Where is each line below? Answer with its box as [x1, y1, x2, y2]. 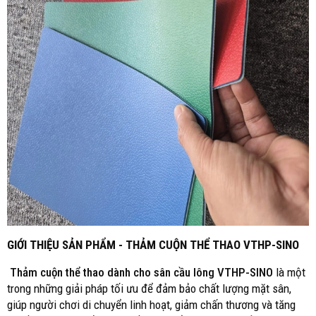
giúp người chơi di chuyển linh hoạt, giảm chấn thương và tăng [7, 298, 296, 312]
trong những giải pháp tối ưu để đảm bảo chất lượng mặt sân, [7, 281, 291, 296]
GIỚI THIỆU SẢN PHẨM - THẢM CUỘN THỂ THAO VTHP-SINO [7, 238, 299, 252]
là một [276, 265, 305, 279]
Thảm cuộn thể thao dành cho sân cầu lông [10, 265, 214, 279]
